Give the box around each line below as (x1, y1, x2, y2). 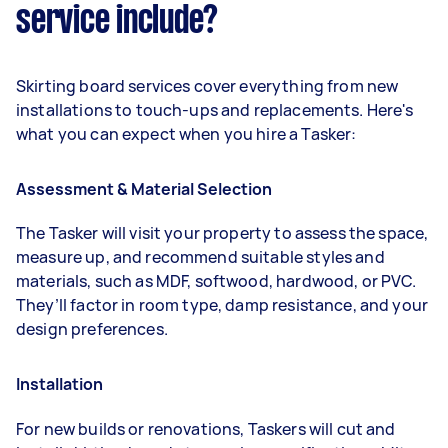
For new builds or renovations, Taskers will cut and (16, 417, 396, 440)
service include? (16, 4, 218, 40)
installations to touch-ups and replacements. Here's (16, 99, 414, 121)
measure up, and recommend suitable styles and (16, 246, 385, 269)
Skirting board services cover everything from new (16, 75, 399, 97)
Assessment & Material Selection (16, 178, 272, 200)
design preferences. (16, 318, 168, 341)
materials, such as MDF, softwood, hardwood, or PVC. (16, 270, 417, 293)
